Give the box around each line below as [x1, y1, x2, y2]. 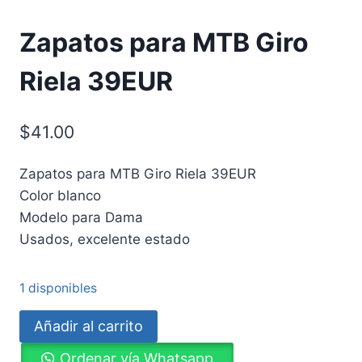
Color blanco [19, 187, 101, 204]
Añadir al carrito [34, 318, 143, 335]
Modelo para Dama [19, 208, 143, 225]
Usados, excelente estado [19, 230, 190, 247]
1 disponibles [19, 280, 97, 296]
